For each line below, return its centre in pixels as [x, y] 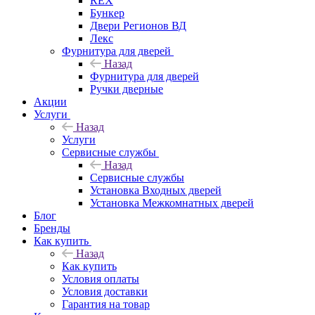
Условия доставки [105, 291]
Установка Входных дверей [156, 190]
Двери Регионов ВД [138, 25]
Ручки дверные [127, 89]
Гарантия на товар [106, 304]
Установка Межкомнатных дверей [172, 202]
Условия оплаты [101, 278]
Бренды [52, 228]
